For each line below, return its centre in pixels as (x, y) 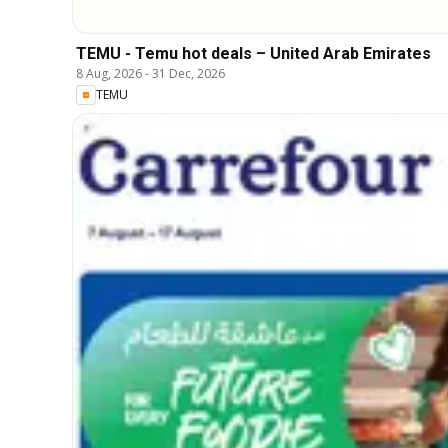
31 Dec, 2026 (188, 73)
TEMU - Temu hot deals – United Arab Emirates (253, 53)
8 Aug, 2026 (109, 73)
